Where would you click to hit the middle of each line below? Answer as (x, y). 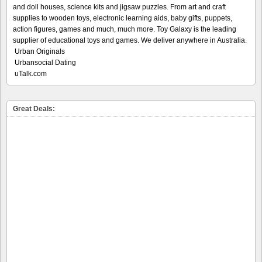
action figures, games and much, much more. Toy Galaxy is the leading (125, 30)
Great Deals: (34, 109)
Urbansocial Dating (45, 63)
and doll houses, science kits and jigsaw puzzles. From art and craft (119, 7)
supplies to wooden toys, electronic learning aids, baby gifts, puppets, (123, 18)
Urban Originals (40, 52)
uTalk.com (31, 74)
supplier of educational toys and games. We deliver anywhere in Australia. (130, 41)
